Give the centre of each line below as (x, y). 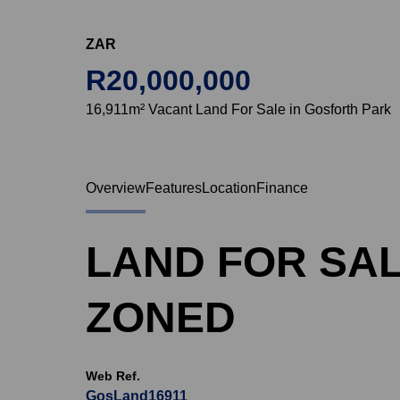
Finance (282, 188)
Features (174, 188)
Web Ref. (113, 376)
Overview (116, 188)
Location (229, 188)
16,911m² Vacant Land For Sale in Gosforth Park (238, 109)
